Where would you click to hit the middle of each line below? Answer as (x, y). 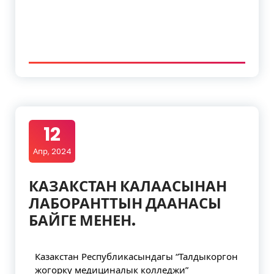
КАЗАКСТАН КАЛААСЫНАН (128, 186)
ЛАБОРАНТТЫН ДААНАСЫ (125, 203)
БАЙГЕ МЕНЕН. (82, 220)
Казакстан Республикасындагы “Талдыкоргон (136, 256)
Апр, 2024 (52, 151)
